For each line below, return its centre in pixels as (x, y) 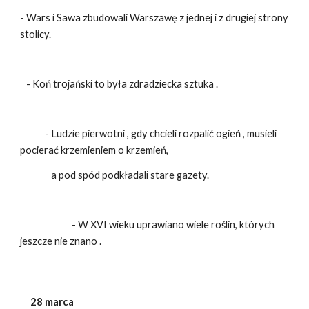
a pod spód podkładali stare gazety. (115, 175)
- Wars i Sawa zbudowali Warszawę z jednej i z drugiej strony (154, 18)
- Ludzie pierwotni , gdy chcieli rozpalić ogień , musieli (149, 133)
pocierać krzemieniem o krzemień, (94, 150)
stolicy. (36, 34)
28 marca (47, 302)
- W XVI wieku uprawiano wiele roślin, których (148, 225)
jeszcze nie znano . (61, 241)
